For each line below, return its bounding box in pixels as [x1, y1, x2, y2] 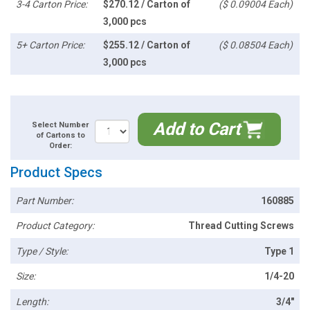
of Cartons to [35, 131, 85, 140]
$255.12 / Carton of [102, 39, 190, 51]
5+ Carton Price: [16, 39, 85, 51]
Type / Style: [16, 245, 69, 257]
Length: [16, 295, 49, 307]
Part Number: [16, 194, 74, 206]
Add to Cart [153, 119, 240, 140]
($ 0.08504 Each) [218, 39, 293, 51]
